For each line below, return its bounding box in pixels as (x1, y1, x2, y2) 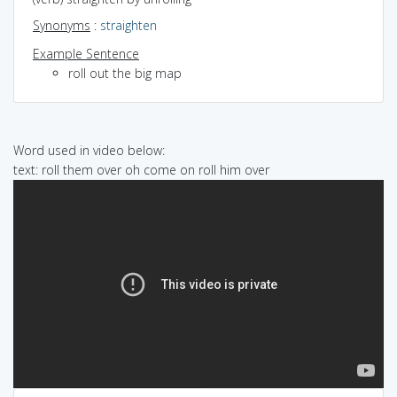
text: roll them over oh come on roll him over (13, 160, 269, 178)
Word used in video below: (13, 141, 165, 159)
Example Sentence (33, 44, 139, 62)
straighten (100, 16, 157, 34)
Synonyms (33, 16, 90, 34)
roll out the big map (68, 64, 182, 82)
